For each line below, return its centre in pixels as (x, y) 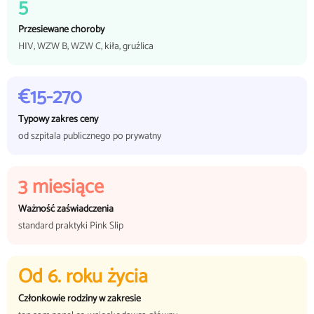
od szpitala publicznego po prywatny (90, 136)
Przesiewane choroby (61, 30)
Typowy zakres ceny (58, 120)
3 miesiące (61, 187)
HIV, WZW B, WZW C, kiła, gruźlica (86, 47)
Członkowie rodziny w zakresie (80, 299)
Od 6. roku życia (83, 277)
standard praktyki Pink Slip (71, 226)
